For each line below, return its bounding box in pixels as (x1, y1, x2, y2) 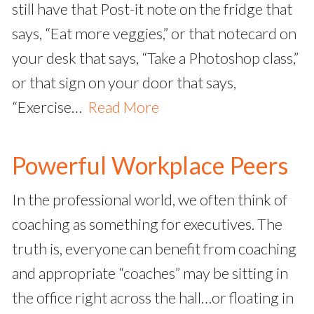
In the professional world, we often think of (12, 190, 287, 210)
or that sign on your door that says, (12, 73, 236, 93)
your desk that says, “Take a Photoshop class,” (12, 48, 299, 68)
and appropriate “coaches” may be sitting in (12, 264, 288, 283)
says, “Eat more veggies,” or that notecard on (12, 24, 296, 43)
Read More (88, 97, 159, 117)
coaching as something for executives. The (12, 214, 282, 234)
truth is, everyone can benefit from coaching (12, 239, 296, 259)
